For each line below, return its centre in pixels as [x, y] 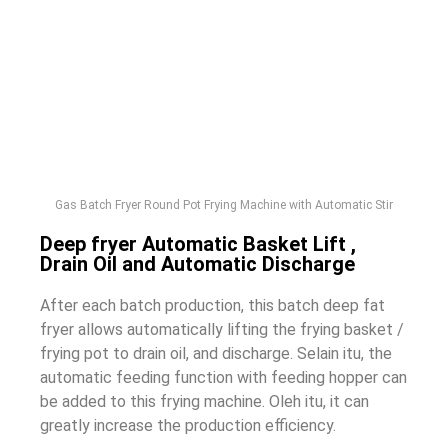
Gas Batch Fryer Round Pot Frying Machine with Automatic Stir [224, 204]
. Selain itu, [329, 353]
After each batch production [140, 305]
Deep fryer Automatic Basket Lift [193, 243]
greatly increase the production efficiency [186, 425]
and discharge [241, 353]
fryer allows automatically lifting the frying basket [216, 329]
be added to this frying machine [151, 401]
